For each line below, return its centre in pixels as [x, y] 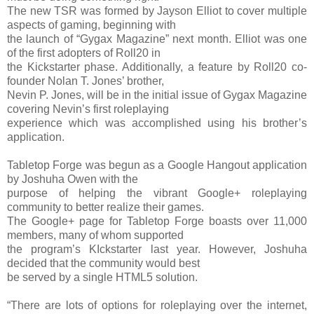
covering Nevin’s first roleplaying [88, 109]
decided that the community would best [103, 263]
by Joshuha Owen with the [73, 179]
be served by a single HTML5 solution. [102, 277]
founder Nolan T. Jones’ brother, [86, 81]
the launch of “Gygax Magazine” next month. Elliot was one [157, 39]
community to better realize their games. [105, 207]
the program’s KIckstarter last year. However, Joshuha [157, 249]
